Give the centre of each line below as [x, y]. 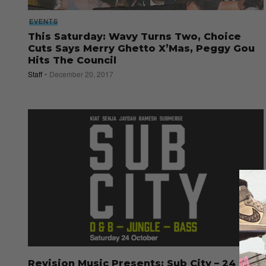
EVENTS [44, 21]
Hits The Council [72, 61]
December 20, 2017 [81, 74]
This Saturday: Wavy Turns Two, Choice [134, 37]
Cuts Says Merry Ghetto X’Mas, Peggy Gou [141, 49]
